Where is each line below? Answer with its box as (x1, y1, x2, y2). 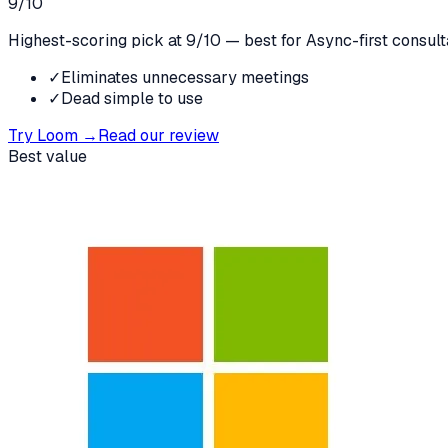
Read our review (98, 124, 219, 146)
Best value (8, 145, 87, 167)
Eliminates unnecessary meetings (61, 66, 309, 88)
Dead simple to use (61, 87, 203, 109)
